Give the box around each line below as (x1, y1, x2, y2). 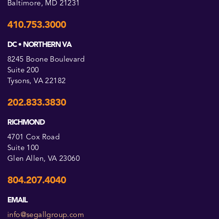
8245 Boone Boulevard (7, 56, 85, 64)
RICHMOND (7, 119, 44, 127)
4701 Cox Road (7, 134, 60, 141)
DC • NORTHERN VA (7, 42, 71, 49)
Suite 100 (7, 145, 39, 152)
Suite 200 (7, 67, 39, 74)
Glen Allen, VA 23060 (7, 155, 80, 163)
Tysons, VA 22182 (7, 78, 66, 85)
